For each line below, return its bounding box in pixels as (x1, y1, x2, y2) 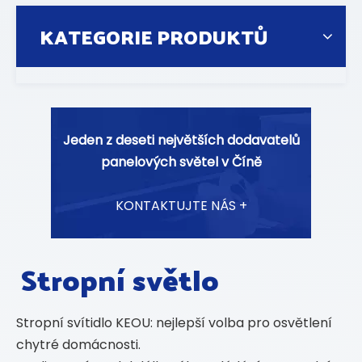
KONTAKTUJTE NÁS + (115, 196, 247, 215)
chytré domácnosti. (16, 335, 141, 354)
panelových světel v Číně (100, 153, 262, 171)
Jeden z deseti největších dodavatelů (62, 131, 300, 149)
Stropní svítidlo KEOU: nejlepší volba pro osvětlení (16, 314, 332, 332)
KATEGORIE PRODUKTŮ (40, 19, 268, 54)
